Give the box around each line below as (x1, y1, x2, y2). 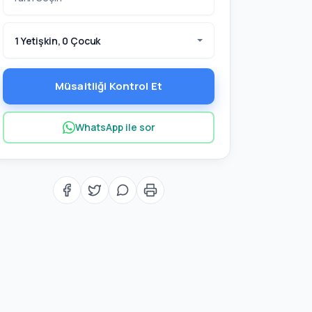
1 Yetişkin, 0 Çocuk (15, 33, 101, 47)
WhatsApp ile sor (75, 120, 155, 134)
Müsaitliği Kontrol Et (54, 79, 163, 93)
